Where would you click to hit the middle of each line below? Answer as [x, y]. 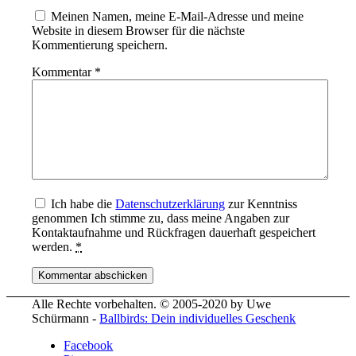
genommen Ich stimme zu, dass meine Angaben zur [161, 219]
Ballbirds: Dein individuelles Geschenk [198, 319]
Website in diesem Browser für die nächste [139, 31]
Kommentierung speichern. [100, 45]
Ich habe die [83, 204]
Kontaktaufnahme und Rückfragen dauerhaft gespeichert [174, 233]
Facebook [89, 346]
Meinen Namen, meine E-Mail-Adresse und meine [178, 17]
